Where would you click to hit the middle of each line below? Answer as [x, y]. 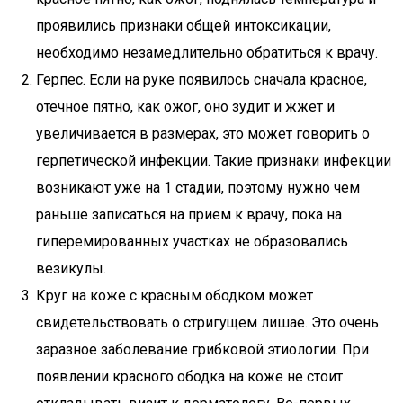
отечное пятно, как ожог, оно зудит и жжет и [185, 107]
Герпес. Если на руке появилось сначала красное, [201, 80]
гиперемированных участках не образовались [192, 242]
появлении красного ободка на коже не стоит [189, 376]
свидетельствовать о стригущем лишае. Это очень [207, 322]
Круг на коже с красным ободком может [175, 296]
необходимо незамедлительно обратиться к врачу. [207, 53]
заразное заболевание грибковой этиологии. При [202, 349]
